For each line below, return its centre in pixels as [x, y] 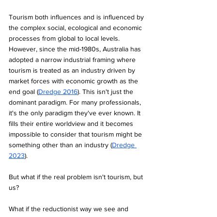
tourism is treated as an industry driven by [73, 70]
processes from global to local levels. [65, 38]
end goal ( [23, 91]
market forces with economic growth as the [74, 81]
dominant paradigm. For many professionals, [76, 102]
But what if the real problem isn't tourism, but [77, 177]
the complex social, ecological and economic [76, 27]
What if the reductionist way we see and [70, 209]
